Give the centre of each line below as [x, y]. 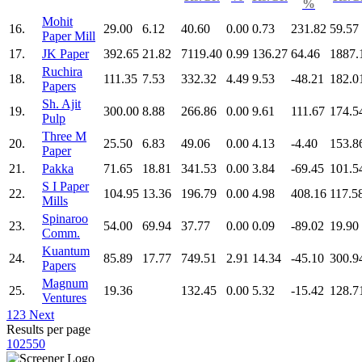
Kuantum [66, 250]
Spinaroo [65, 218]
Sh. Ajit [61, 103]
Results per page [48, 329]
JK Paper [65, 53]
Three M [64, 136]
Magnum [65, 283]
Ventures [64, 297]
